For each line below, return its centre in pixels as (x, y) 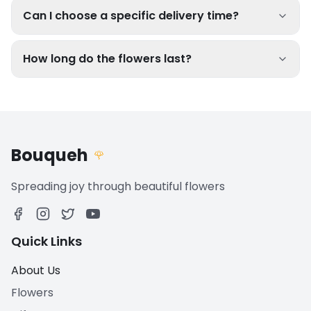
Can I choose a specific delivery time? (131, 16)
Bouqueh (50, 155)
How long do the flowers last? (107, 59)
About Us (36, 270)
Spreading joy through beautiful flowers (118, 186)
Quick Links (47, 241)
